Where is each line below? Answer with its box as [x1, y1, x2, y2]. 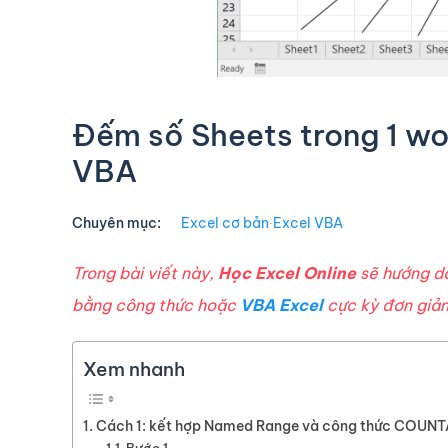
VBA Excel [240, 295, 323, 316]
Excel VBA [273, 214, 343, 233]
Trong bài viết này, [72, 263, 218, 284]
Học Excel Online [218, 263, 360, 284]
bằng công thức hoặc [72, 295, 240, 316]
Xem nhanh [83, 357, 185, 382]
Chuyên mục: [72, 214, 161, 233]
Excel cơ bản [181, 214, 269, 233]
